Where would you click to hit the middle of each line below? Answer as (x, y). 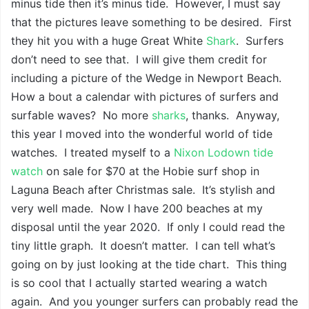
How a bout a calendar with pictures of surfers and (145, 97)
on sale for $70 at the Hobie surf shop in (151, 171)
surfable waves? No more (81, 116)
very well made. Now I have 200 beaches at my (137, 209)
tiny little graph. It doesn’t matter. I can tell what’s (143, 246)
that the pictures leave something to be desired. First (151, 22)
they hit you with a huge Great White (109, 41)
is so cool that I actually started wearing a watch (139, 283)
